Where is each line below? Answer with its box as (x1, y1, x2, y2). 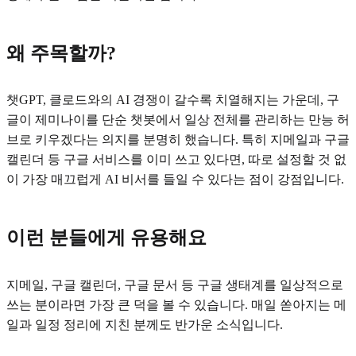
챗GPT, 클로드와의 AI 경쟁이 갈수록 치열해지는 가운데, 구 (6, 93, 339, 107)
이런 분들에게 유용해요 (6, 227, 207, 249)
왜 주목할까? (6, 43, 116, 64)
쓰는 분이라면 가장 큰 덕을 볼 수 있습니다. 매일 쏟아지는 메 (6, 297, 346, 311)
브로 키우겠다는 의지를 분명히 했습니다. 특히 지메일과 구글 (6, 133, 350, 147)
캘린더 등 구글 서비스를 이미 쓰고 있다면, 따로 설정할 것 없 (6, 153, 346, 167)
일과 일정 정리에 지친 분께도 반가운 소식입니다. (6, 317, 283, 331)
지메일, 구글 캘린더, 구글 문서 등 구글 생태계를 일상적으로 (6, 277, 343, 292)
